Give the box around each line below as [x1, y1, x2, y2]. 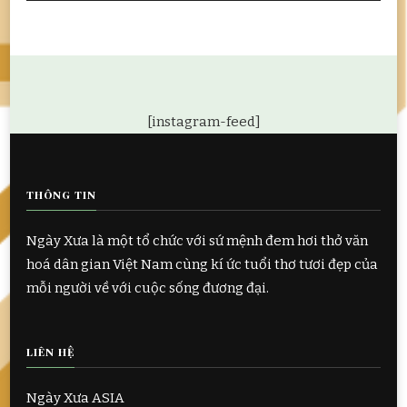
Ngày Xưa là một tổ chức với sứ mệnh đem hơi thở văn [26, 233, 368, 250]
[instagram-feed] [146, 114, 261, 131]
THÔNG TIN [26, 187, 96, 203]
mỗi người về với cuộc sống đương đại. [26, 280, 269, 297]
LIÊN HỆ [26, 344, 74, 360]
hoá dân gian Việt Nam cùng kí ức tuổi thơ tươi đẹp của [26, 256, 378, 273]
